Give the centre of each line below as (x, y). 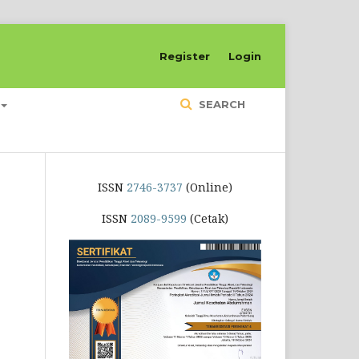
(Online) (208, 187)
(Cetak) (208, 218)
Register (185, 56)
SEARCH (220, 104)
